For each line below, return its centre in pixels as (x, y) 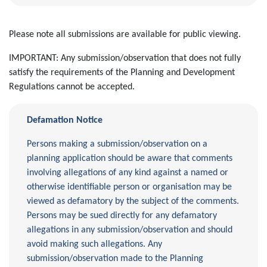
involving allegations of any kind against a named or (128, 173)
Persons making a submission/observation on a (117, 144)
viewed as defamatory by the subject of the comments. (133, 201)
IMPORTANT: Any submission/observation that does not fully (125, 58)
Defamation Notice (66, 120)
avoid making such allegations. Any (94, 244)
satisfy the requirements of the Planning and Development (122, 73)
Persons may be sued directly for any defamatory (122, 216)
